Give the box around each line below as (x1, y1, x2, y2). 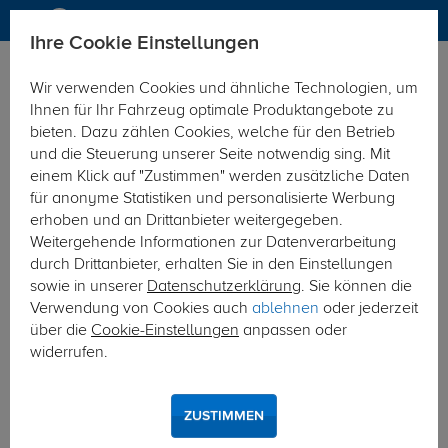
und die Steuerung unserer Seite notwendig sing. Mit (30, 147, 390, 163)
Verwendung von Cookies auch (30, 301, 252, 317)
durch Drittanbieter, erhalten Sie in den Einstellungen (30, 257, 393, 273)
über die (30, 323, 91, 339)
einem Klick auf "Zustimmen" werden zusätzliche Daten (30, 169, 410, 185)
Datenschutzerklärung (147, 279, 301, 295)
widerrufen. (30, 345, 108, 361)
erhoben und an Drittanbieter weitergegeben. (30, 213, 343, 229)
